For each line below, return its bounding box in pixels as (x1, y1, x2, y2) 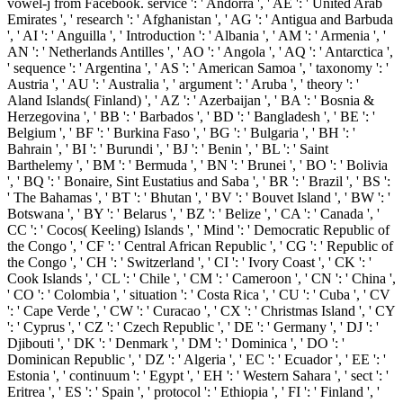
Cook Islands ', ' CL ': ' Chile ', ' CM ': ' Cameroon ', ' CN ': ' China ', (7, 270, 396, 286)
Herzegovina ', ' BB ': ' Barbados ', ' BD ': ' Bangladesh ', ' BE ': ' (7, 108, 375, 124)
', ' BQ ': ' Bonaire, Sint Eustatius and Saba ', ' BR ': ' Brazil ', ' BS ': (7, 173, 390, 189)
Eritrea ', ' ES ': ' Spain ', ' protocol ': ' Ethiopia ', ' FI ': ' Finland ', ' (7, 383, 380, 399)
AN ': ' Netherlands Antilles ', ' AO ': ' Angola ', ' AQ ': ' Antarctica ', (7, 43, 393, 59)
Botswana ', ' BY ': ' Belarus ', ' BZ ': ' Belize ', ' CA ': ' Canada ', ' (7, 205, 380, 221)
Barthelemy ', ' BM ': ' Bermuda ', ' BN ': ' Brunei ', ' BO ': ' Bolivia (7, 157, 388, 173)
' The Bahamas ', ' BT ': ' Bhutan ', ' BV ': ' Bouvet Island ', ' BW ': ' (7, 189, 390, 205)
